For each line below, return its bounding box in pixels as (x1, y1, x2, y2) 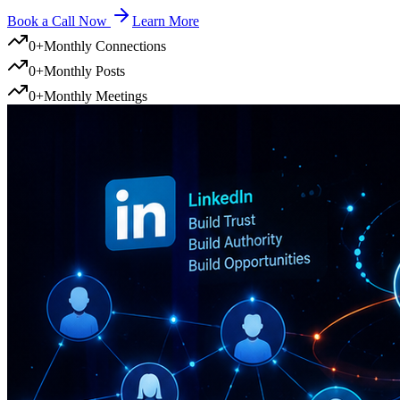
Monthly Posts (44, 62, 125, 79)
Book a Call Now (7, 12, 111, 29)
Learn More (132, 12, 199, 29)
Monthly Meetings (44, 87, 147, 104)
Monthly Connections (44, 37, 166, 54)
